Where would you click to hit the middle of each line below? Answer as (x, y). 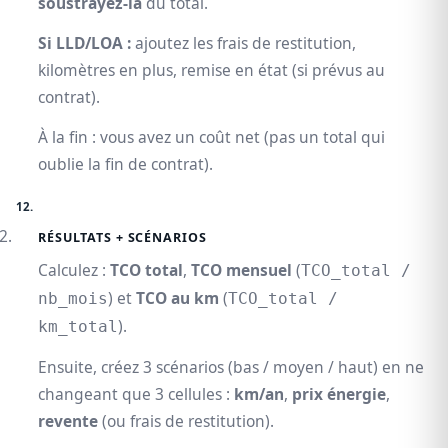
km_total (78, 327)
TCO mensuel (241, 270)
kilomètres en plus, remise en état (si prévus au (211, 70)
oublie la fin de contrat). (125, 164)
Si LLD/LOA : (84, 43)
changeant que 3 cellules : (136, 394)
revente (68, 421)
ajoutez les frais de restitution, (243, 43)
